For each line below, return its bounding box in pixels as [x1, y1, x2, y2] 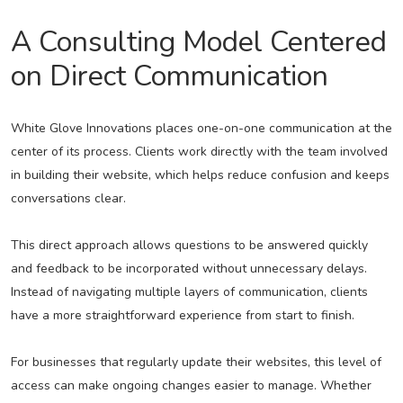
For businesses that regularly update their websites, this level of [10, 354, 381, 372]
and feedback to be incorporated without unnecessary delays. [10, 260, 367, 278]
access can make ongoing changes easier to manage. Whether [10, 377, 372, 395]
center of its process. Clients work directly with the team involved [10, 143, 388, 161]
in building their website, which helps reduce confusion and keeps [10, 166, 390, 184]
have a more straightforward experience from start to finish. [10, 307, 354, 325]
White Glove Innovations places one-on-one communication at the [10, 120, 392, 138]
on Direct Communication [10, 57, 328, 96]
